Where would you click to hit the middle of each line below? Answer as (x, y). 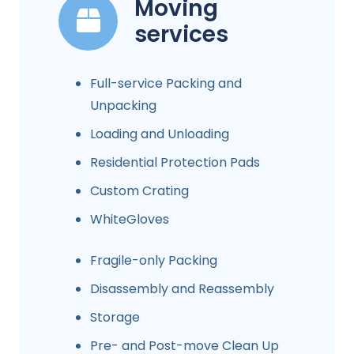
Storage (115, 317)
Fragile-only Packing (154, 260)
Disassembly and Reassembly (182, 288)
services (181, 34)
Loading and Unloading (160, 134)
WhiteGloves (130, 219)
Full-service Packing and (166, 83)
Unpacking (123, 105)
